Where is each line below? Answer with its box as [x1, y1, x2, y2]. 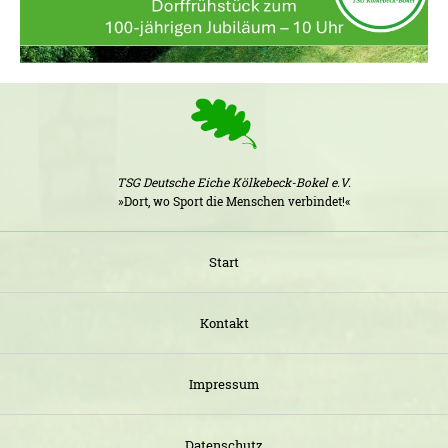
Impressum [189, 375, 259, 392]
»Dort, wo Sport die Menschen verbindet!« [118, 192, 350, 209]
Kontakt [199, 314, 249, 331]
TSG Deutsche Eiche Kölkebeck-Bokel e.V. [117, 173, 351, 190]
